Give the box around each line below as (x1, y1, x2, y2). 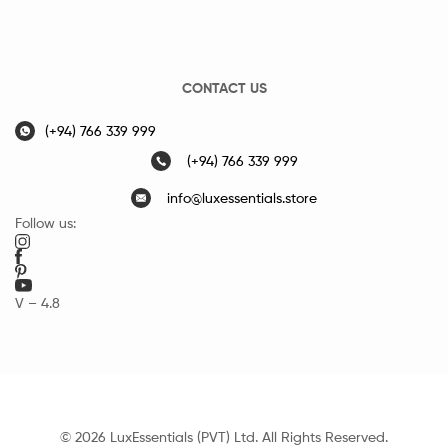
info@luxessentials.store (167, 189, 317, 207)
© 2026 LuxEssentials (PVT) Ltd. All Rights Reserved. (60, 427, 388, 445)
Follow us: (15, 214, 76, 232)
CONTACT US (181, 79, 267, 98)
